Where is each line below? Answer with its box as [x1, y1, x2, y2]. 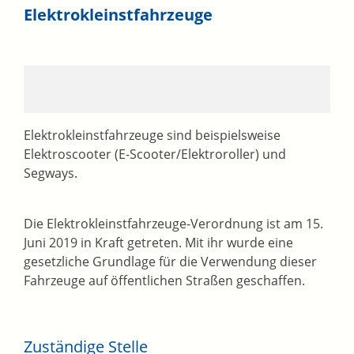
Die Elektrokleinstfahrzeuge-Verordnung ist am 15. [24, 215, 323, 233]
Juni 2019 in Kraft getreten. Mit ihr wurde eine [24, 234, 293, 252]
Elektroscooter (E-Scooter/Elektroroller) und [24, 145, 286, 164]
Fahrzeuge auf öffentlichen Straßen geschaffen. [24, 272, 305, 290]
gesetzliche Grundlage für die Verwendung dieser [24, 253, 317, 271]
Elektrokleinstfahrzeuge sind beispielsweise [24, 126, 281, 145]
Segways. [24, 164, 77, 183]
